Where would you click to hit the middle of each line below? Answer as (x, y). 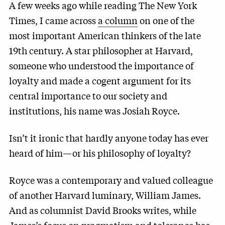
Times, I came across (53, 20)
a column (118, 20)
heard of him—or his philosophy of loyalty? (100, 153)
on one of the (166, 20)
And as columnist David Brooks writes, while (103, 210)
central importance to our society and (88, 95)
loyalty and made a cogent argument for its (100, 80)
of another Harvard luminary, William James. (105, 195)
